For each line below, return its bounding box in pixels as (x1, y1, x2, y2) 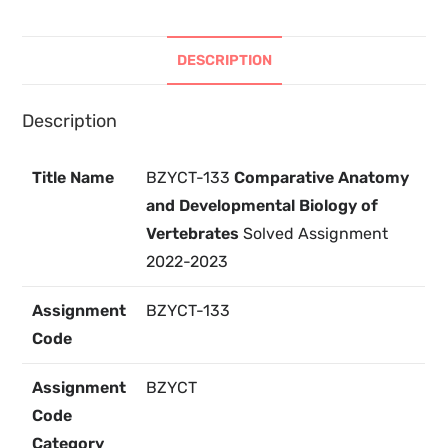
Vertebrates (146, 224, 244, 244)
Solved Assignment (243, 224, 389, 244)
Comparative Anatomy (234, 168, 410, 188)
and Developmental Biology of (146, 196, 379, 216)
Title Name (32, 168, 115, 188)
